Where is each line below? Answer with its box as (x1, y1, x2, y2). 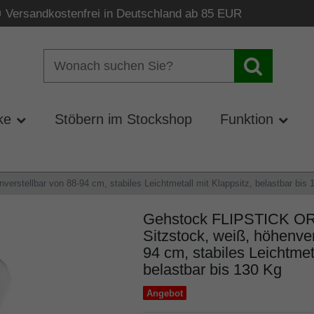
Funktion (220, 111, 274, 127)
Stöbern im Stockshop (54, 111, 192, 127)
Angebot (146, 287, 183, 299)
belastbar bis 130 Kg (142, 261, 282, 278)
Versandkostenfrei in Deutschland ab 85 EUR (6, 7, 242, 20)
